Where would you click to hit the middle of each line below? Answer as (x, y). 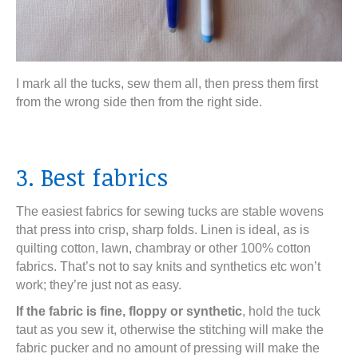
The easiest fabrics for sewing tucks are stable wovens (170, 211)
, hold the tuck (281, 311)
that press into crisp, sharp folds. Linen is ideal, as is (163, 230)
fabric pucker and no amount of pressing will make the (168, 348)
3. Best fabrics (92, 177)
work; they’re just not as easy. (99, 285)
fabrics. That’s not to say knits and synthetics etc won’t (168, 267)
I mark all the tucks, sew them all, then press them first (167, 84)
